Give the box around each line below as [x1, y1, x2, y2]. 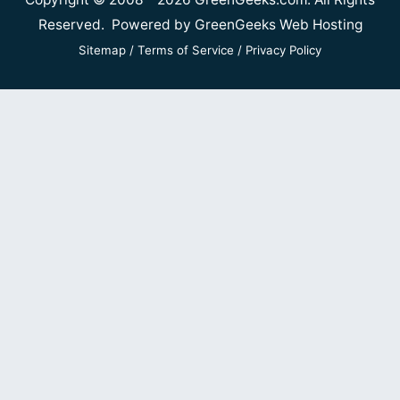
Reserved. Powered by [37, 15, 195, 33]
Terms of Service [137, 42, 234, 57]
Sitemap [79, 42, 126, 57]
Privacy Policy [246, 42, 321, 57]
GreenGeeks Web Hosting [194, 15, 362, 33]
